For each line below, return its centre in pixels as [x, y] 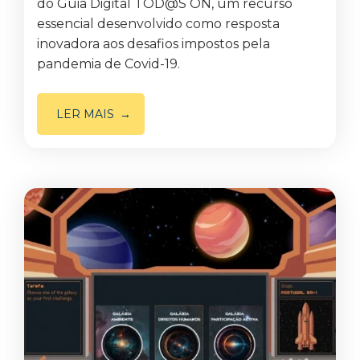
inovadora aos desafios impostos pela [153, 44]
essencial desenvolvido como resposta [158, 24]
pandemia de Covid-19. [108, 64]
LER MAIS [85, 114]
